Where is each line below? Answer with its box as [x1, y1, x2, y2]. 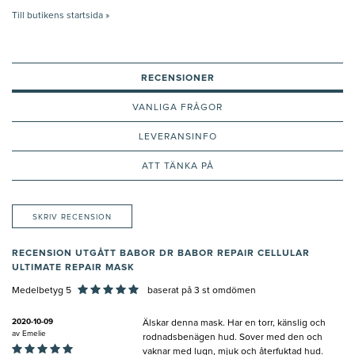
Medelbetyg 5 [12, 286, 71, 296]
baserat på [145, 286, 194, 296]
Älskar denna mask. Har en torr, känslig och [143, 319, 326, 329]
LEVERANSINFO [138, 132, 217, 143]
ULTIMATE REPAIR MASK [12, 263, 135, 273]
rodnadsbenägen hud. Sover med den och [143, 333, 323, 343]
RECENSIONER [140, 74, 215, 84]
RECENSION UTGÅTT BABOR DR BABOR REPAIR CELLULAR [12, 249, 310, 259]
